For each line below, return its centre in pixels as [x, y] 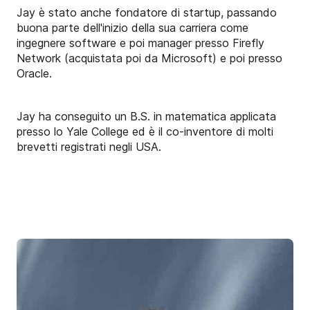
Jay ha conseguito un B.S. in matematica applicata [146, 116]
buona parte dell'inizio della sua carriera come [133, 27]
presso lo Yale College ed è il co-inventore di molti [145, 131]
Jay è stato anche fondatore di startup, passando [147, 12]
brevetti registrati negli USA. [89, 146]
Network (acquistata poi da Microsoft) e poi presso [149, 58]
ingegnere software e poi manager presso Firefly [140, 43]
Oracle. [34, 73]
